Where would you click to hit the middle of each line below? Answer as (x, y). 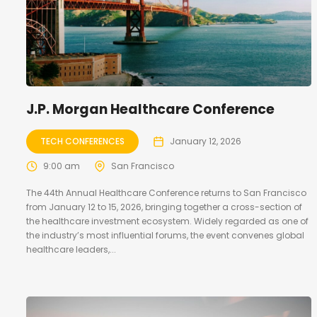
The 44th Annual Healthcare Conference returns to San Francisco (166, 192)
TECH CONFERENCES (82, 141)
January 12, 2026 (206, 141)
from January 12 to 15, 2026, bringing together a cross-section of (164, 207)
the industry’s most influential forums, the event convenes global (165, 235)
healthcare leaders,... (71, 249)
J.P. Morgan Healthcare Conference (150, 109)
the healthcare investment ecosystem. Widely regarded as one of (167, 221)
